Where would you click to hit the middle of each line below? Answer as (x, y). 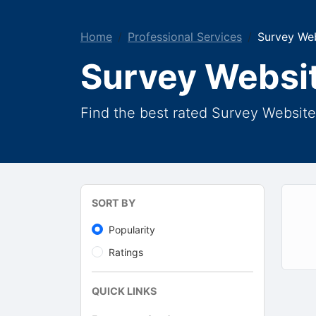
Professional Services (185, 37)
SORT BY (114, 203)
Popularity (132, 230)
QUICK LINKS (124, 291)
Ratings (126, 252)
